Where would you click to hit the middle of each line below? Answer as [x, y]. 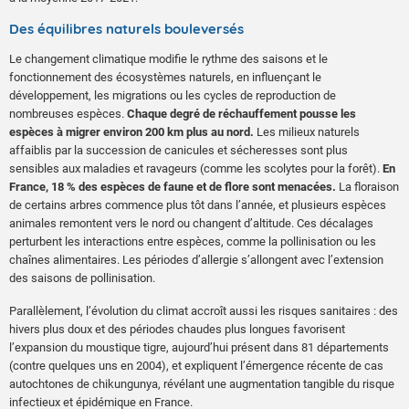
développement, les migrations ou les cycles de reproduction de [173, 95]
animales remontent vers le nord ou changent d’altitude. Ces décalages [191, 223]
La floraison [369, 186]
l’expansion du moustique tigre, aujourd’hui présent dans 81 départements [199, 347]
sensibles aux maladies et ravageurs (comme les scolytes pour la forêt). [196, 168]
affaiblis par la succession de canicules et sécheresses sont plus [178, 150]
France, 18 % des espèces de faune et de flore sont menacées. [174, 186]
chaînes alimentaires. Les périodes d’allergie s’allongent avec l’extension [196, 259]
